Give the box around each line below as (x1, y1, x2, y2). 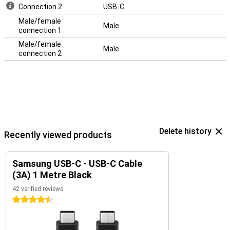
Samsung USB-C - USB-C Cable (12, 158, 142, 169)
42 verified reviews (12, 185, 64, 193)
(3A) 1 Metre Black (12, 169, 92, 180)
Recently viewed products (4, 129, 112, 140)
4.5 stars (12, 196, 42, 204)
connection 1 (18, 26, 62, 34)
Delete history (159, 126, 212, 136)
